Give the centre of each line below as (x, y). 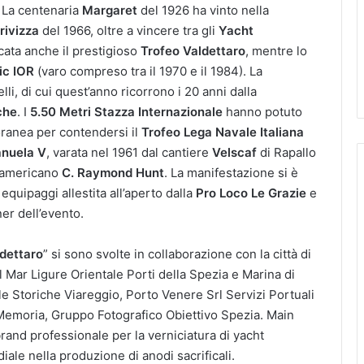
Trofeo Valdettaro (193, 50)
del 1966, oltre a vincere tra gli (129, 30)
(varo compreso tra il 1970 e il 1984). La (150, 71)
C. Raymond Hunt (113, 172)
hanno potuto (264, 111)
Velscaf (234, 152)
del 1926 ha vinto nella (203, 10)
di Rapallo (286, 152)
